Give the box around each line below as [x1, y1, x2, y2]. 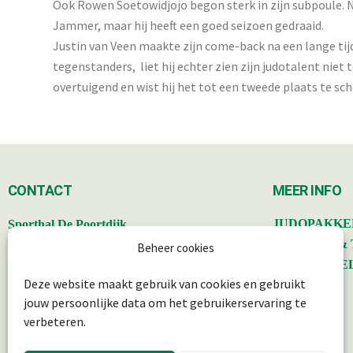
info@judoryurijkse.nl [8, 277, 123, 294]
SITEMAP [273, 277, 331, 292]
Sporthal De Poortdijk [8, 217, 127, 231]
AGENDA [273, 298, 329, 312]
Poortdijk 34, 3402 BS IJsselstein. [8, 236, 185, 253]
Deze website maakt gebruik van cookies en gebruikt [24, 276, 306, 292]
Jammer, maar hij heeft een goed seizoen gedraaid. [53, 17, 324, 33]
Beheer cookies [136, 240, 214, 255]
